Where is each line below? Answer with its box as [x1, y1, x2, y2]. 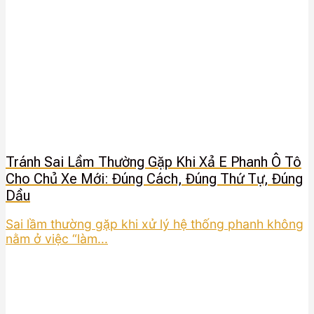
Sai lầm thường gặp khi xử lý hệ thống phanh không [6, 216, 303, 231]
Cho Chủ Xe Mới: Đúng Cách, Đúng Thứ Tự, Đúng [6, 170, 303, 188]
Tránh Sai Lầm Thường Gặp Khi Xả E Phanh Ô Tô [6, 153, 301, 171]
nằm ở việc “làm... [6, 231, 108, 246]
